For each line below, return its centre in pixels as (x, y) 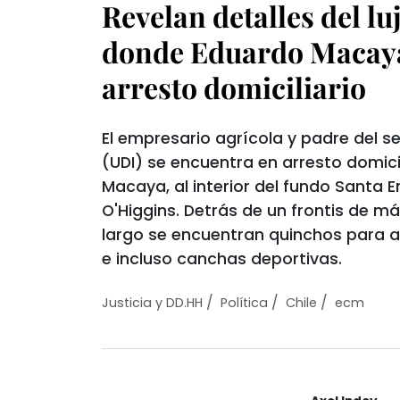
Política (244, 303)
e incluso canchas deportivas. (222, 259)
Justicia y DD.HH (152, 303)
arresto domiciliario (234, 87)
